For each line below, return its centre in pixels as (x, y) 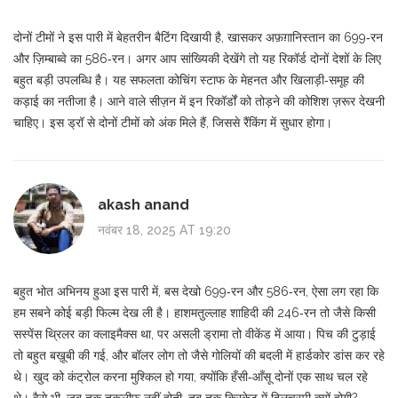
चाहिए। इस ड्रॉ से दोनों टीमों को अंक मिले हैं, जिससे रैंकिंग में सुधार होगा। (173, 122)
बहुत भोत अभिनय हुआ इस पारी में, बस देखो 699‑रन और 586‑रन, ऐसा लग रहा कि (196, 291)
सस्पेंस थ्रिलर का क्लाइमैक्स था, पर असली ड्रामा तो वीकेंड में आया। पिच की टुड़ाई (195, 334)
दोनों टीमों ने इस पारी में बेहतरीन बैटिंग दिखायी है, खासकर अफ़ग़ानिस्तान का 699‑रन (198, 37)
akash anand (143, 205)
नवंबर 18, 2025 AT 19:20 (164, 231)
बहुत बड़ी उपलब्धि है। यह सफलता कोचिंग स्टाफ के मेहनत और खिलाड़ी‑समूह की (189, 80)
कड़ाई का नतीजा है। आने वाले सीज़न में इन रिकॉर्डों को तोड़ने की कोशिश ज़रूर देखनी (199, 101)
